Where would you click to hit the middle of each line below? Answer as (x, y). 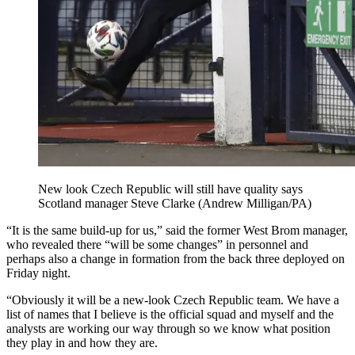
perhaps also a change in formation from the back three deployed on (176, 258)
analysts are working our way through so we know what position (168, 328)
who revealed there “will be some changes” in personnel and (157, 244)
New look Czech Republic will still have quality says (170, 189)
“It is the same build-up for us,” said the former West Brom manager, (177, 230)
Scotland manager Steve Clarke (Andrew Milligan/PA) (175, 203)
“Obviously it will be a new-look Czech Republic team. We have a (173, 300)
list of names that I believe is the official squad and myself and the (170, 314)
